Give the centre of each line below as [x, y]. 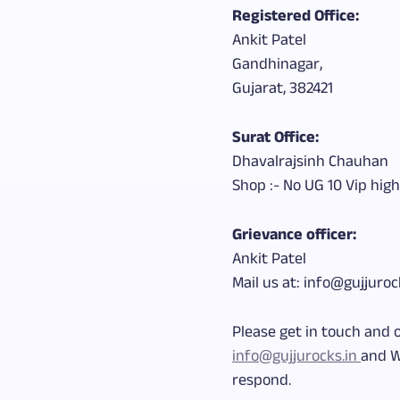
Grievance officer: [294, 236]
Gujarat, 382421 [283, 89]
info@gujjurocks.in [296, 357]
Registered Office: [296, 17]
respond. [262, 381]
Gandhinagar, [277, 65]
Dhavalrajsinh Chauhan [310, 162]
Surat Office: [275, 138]
